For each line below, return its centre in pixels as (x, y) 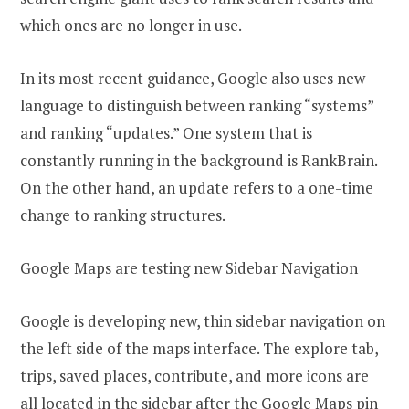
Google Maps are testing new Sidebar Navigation (189, 268)
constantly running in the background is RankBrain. (199, 161)
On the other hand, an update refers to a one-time (197, 188)
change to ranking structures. (123, 215)
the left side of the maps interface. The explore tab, (199, 349)
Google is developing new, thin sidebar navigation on (203, 321)
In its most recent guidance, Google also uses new (193, 79)
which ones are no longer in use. (131, 25)
